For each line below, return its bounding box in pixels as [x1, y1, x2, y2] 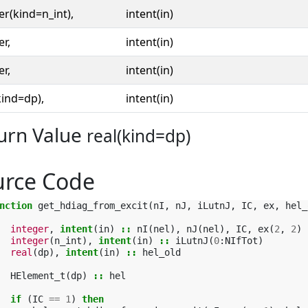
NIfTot [225, 235, 258, 246]
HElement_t [10, 270, 65, 281]
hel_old [142, 247, 181, 258]
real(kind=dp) [87, 124, 190, 147]
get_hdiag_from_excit [38, 200, 148, 211]
